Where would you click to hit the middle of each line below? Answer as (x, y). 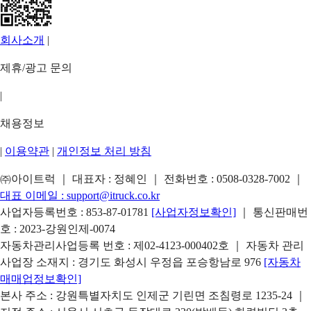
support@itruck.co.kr (113, 195)
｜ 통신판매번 (274, 212)
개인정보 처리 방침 (104, 151)
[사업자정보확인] (194, 212)
